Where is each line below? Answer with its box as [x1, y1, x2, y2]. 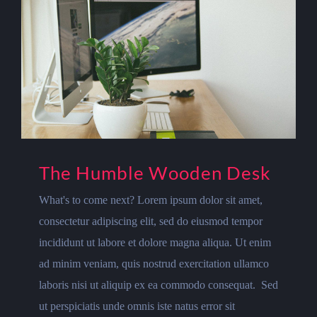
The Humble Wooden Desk [39, 161, 271, 185]
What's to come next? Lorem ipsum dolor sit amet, [39, 194, 263, 207]
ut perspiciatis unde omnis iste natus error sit [39, 300, 235, 313]
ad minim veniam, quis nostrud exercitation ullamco [39, 258, 269, 270]
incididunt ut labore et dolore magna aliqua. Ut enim [39, 236, 271, 249]
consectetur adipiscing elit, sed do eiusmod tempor [39, 215, 263, 228]
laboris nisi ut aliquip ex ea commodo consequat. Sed [39, 279, 278, 292]
